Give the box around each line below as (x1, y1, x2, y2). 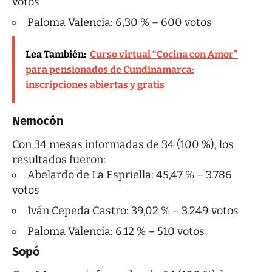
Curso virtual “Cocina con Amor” (90, 49, 238, 61)
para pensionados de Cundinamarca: (25, 64, 194, 76)
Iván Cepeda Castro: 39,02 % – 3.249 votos (27, 204, 239, 218)
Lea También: (25, 49, 86, 61)
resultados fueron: (12, 153, 106, 167)
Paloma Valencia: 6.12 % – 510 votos (27, 225, 205, 239)
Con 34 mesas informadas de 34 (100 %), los (12, 138, 234, 152)
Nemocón (12, 114, 64, 129)
